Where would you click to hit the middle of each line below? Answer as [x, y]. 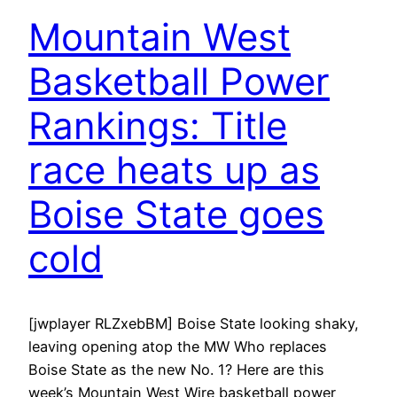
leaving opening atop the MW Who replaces [178, 347]
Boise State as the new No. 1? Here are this [176, 370]
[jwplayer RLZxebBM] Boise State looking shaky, [194, 324]
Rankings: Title [158, 126]
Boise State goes [176, 214]
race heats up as [174, 170]
